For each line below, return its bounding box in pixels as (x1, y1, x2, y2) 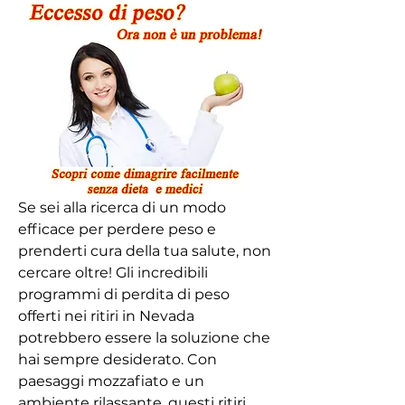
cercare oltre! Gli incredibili (18, 263, 208, 281)
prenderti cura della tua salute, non (18, 241, 271, 259)
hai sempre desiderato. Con (18, 350, 217, 368)
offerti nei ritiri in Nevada (18, 306, 194, 325)
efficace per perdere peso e (18, 220, 216, 238)
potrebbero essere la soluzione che (18, 328, 270, 346)
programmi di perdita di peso (18, 285, 230, 303)
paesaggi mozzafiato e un (18, 372, 204, 390)
